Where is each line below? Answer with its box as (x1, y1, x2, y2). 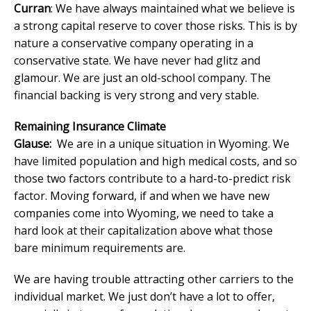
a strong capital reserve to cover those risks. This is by (14, 17, 297, 33)
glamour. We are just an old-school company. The (14, 69, 271, 85)
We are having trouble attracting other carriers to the (14, 271, 294, 287)
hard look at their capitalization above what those (14, 222, 273, 238)
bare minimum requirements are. (14, 239, 185, 255)
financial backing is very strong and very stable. (14, 87, 259, 103)
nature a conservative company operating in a (14, 35, 253, 51)
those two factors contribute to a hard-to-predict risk (14, 170, 291, 186)
